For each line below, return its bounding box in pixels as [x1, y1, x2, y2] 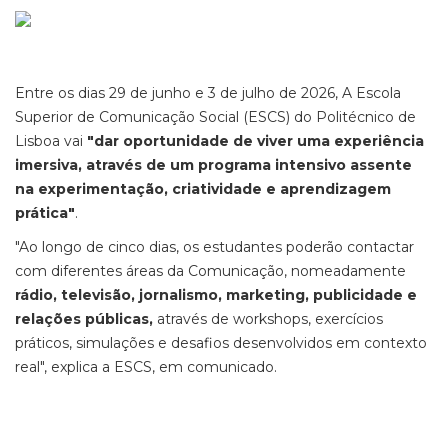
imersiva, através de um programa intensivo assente [15, 156, 412, 174]
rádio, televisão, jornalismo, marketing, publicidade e [15, 286, 417, 304]
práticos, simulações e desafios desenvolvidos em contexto [15, 334, 427, 352]
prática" [15, 204, 75, 222]
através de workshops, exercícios [153, 310, 383, 328]
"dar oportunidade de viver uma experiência [87, 132, 424, 150]
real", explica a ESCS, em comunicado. [15, 358, 281, 376]
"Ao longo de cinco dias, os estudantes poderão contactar [15, 238, 414, 256]
